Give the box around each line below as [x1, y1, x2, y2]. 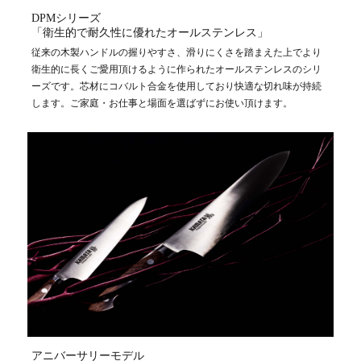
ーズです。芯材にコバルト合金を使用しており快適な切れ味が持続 [31, 80, 322, 92]
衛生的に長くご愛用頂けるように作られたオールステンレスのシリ [31, 63, 322, 75]
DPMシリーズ [31, 11, 101, 24]
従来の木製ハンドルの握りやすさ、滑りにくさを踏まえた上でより [31, 46, 322, 58]
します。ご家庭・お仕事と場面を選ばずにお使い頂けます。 [31, 97, 293, 109]
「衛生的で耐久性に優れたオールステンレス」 [31, 26, 268, 39]
